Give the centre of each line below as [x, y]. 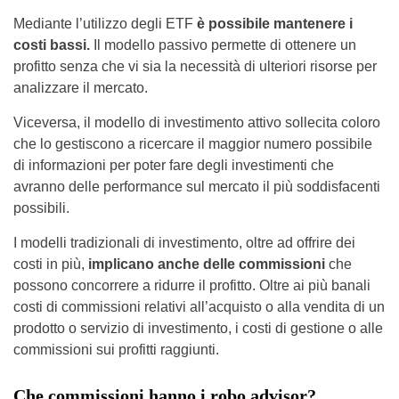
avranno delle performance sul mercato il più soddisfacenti [197, 187]
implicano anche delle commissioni [208, 265]
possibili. [41, 208]
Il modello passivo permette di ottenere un [223, 45]
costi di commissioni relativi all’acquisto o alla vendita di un [199, 307]
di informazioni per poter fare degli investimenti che [174, 166]
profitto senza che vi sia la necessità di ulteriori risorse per [195, 67]
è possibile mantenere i [275, 24]
